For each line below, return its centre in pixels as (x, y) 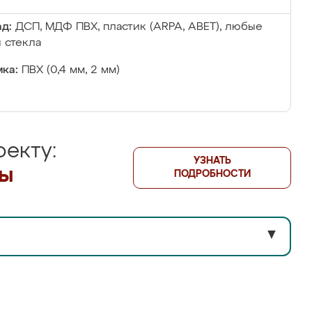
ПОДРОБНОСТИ (212, 174)
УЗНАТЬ (212, 161)
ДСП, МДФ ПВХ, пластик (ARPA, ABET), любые (139, 27)
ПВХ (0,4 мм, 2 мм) (71, 70)
